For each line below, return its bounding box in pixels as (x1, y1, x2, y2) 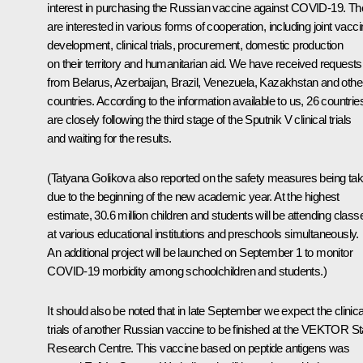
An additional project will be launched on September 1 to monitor (47, 245, 352, 259)
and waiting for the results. (47, 130, 172, 145)
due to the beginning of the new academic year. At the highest (47, 189, 340, 203)
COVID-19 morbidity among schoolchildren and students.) (47, 263, 327, 278)
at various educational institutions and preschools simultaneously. (47, 226, 359, 241)
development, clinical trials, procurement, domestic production (47, 37, 344, 52)
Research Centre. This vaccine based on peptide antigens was (47, 340, 349, 355)
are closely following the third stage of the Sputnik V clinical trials (47, 112, 352, 126)
